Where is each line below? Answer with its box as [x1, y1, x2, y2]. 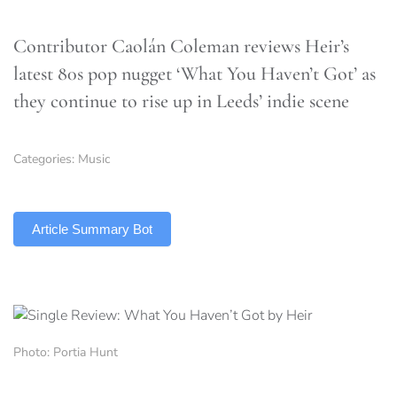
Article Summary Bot [32, 222, 152, 237]
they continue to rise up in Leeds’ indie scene [13, 90, 349, 113]
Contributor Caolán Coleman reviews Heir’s [13, 35, 349, 58]
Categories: [13, 151, 78, 167]
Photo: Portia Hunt [13, 344, 118, 362]
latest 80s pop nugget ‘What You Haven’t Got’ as [13, 62, 376, 85]
